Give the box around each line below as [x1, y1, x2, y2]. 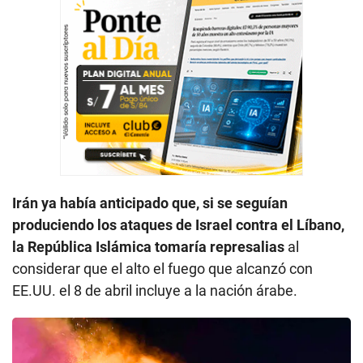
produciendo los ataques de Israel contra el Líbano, [12, 216, 344, 233]
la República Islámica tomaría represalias [12, 237, 288, 255]
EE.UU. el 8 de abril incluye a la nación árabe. [12, 281, 297, 299]
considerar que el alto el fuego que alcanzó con [12, 259, 313, 277]
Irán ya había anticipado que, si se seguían [12, 194, 288, 211]
